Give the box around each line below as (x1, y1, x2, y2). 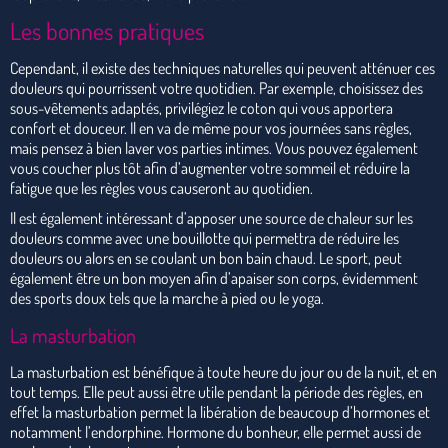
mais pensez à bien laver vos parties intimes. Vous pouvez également (10, 137, 418, 158)
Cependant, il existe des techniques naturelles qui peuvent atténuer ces (10, 57, 435, 78)
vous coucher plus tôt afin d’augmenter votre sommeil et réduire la (10, 157, 410, 178)
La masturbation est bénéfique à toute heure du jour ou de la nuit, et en (10, 361, 437, 382)
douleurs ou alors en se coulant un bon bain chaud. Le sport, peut (10, 247, 402, 268)
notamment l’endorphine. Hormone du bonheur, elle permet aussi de (10, 421, 421, 442)
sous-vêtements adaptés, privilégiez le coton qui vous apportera (10, 97, 393, 118)
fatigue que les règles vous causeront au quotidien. (10, 177, 313, 198)
